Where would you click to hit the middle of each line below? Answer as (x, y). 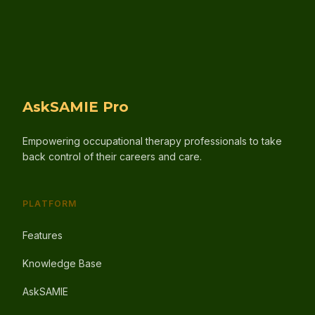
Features (43, 235)
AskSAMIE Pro (76, 107)
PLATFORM (50, 204)
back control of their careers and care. (112, 156)
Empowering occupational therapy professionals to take (152, 141)
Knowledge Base (62, 263)
